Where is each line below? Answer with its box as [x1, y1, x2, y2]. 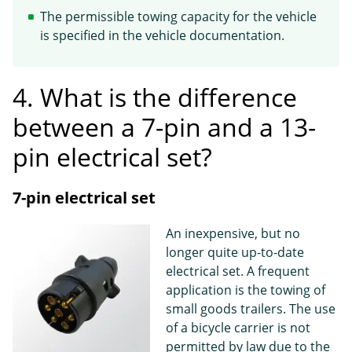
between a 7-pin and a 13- [13, 110, 316, 145]
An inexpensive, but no [166, 225, 300, 243]
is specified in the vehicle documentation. [40, 27, 284, 45]
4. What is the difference [13, 80, 297, 115]
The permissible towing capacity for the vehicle [40, 8, 317, 26]
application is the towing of [166, 281, 325, 299]
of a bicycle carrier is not [166, 319, 310, 337]
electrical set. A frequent [166, 262, 310, 280]
